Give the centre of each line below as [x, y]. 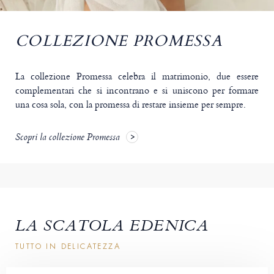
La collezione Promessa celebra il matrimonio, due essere [137, 76]
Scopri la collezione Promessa [68, 139]
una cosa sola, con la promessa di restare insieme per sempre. [131, 105]
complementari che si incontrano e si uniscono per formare [137, 91]
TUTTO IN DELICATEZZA [68, 247]
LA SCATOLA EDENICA [112, 228]
